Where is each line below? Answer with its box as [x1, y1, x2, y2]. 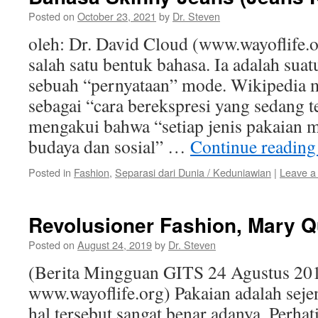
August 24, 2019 [77, 237, 152, 252]
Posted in [28, 165, 71, 180]
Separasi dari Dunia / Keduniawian [115, 165, 271, 180]
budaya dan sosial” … [28, 134, 190, 158]
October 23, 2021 [77, 9, 156, 23]
